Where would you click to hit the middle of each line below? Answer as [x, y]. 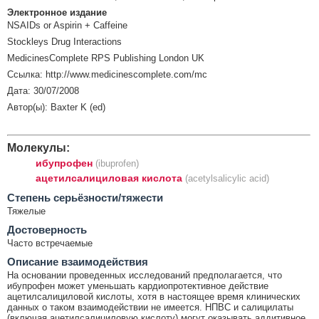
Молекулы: [38, 147]
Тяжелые [26, 211]
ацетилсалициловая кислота [109, 178]
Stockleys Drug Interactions [64, 41]
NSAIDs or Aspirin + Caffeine [67, 25]
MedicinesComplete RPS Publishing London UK [106, 58]
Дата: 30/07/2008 [43, 90]
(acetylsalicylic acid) [227, 178]
